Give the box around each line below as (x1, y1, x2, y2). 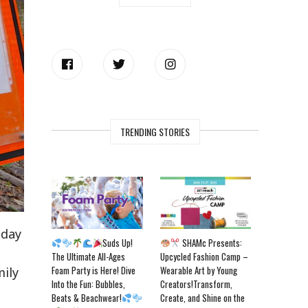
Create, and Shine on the (159, 291, 245, 305)
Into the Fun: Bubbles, (52, 277, 126, 291)
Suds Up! (102, 236, 133, 250)
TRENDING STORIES (120, 124, 190, 139)
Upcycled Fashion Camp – (159, 250, 248, 264)
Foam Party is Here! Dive (52, 263, 136, 278)
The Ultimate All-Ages (52, 250, 126, 264)
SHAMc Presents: (180, 236, 243, 250)
